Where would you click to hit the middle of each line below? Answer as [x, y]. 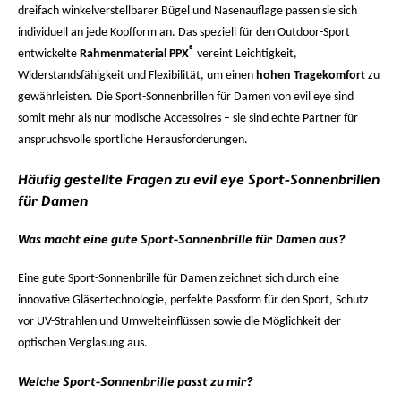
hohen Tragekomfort [311, 76]
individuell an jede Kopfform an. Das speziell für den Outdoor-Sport [184, 33]
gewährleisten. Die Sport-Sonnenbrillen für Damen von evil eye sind [186, 97]
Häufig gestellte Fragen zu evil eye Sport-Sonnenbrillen [199, 180]
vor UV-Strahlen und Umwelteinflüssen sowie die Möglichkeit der [179, 322]
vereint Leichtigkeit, [246, 54]
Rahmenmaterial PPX [134, 54]
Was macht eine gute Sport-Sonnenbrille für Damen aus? [182, 240]
